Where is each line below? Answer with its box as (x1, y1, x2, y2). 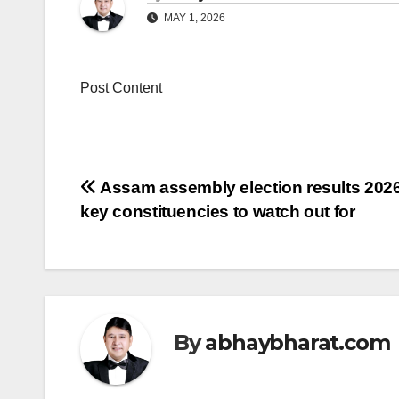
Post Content (80, 80, 162, 96)
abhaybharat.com (205, 329, 390, 355)
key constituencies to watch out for (80, 202, 355, 222)
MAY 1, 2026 (161, 12, 225, 25)
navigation (79, 213, 224, 248)
